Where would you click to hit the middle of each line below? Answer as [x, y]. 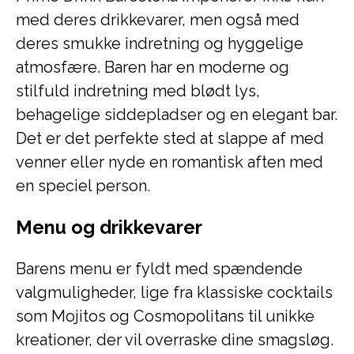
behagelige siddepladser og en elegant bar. [177, 115]
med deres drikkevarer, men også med [158, 20]
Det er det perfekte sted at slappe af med [170, 138]
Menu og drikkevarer [109, 227]
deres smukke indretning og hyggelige [160, 43]
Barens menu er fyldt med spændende [159, 269]
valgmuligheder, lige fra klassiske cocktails [174, 292]
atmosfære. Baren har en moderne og [153, 67]
